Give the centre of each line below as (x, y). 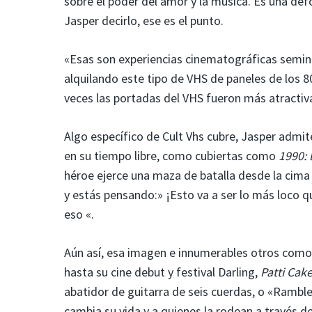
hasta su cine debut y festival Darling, (162, 272)
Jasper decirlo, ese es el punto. (144, 20)
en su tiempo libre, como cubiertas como (171, 155)
